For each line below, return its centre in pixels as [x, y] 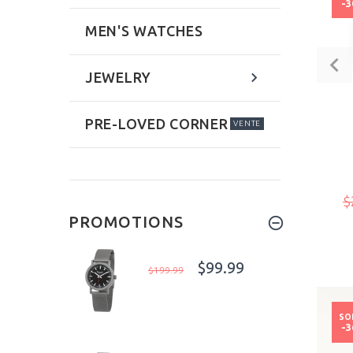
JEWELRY [119, 78]
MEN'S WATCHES [144, 31]
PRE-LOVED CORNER [157, 124]
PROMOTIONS [126, 222]
